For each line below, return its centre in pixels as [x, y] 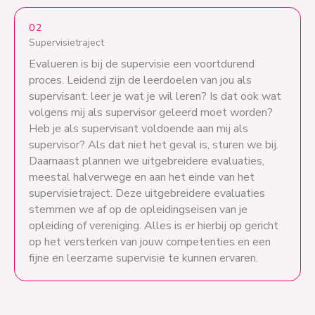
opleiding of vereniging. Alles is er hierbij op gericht [154, 225]
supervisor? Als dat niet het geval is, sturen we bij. [154, 144]
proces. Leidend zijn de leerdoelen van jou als [140, 80]
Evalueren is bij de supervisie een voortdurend [142, 64]
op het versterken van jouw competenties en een [150, 242]
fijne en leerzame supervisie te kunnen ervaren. [143, 258]
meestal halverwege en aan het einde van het [142, 177]
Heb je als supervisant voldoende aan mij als [139, 128]
